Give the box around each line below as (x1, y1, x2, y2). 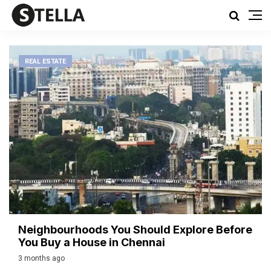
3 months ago (18, 253, 65, 263)
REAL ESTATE (25, 57, 66, 65)
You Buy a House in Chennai (18, 235, 165, 249)
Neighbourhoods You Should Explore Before (18, 223, 252, 236)
